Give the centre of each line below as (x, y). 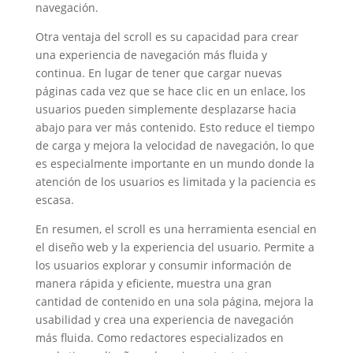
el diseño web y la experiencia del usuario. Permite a (175, 247)
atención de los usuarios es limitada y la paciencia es (175, 182)
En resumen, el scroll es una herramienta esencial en (176, 229)
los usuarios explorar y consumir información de (163, 265)
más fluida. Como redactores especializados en (159, 338)
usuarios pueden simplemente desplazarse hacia (165, 109)
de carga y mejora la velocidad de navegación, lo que (175, 145)
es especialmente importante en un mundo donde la (175, 163)
